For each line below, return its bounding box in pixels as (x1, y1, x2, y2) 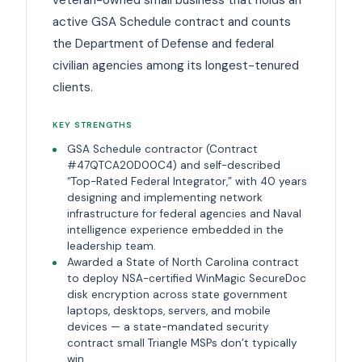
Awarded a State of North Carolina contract (66, 255, 299, 269)
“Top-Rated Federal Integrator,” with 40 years (66, 174, 307, 188)
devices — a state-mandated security (66, 319, 269, 334)
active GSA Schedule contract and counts (53, 13, 291, 30)
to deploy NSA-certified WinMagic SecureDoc (66, 271, 306, 285)
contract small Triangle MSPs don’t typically (66, 335, 297, 350)
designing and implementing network (66, 190, 263, 204)
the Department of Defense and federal (53, 35, 274, 52)
